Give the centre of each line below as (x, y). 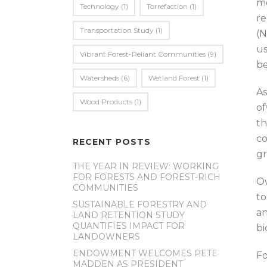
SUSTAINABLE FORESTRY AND (140, 204)
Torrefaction (167, 6)
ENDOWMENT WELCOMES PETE (145, 253)
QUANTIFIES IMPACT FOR (129, 226)
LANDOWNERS (106, 237)
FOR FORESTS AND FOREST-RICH (147, 177)
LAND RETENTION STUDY (129, 215)
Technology (100, 6)
